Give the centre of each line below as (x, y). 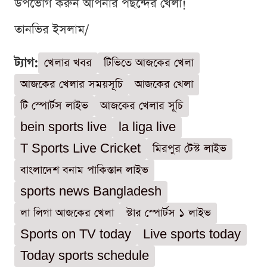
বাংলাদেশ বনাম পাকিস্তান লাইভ (84, 170)
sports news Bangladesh (91, 191)
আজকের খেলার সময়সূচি (72, 84)
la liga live (147, 127)
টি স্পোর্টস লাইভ (54, 105)
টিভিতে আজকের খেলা (149, 63)
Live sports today (192, 234)
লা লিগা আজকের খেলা (67, 213)
